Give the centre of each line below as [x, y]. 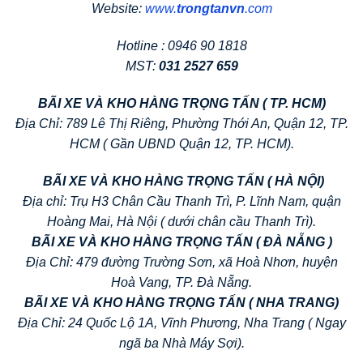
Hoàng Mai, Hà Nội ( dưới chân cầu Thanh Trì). [181, 221]
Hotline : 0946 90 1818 [181, 45]
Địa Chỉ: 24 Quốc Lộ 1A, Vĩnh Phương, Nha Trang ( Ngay [181, 322]
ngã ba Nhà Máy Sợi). [181, 343]
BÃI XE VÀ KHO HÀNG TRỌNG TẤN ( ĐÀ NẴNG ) [181, 241]
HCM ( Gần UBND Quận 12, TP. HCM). [181, 143]
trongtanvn [210, 9]
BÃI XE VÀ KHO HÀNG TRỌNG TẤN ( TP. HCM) [181, 103]
